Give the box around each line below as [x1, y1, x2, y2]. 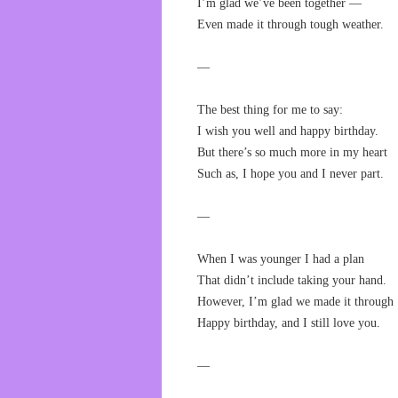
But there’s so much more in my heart [197, 146, 387, 159]
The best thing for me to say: [197, 103, 343, 116]
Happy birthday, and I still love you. [197, 316, 380, 330]
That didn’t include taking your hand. [197, 274, 386, 287]
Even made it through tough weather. [197, 18, 384, 31]
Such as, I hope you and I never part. [197, 167, 384, 180]
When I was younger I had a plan [197, 252, 364, 266]
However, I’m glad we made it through [197, 295, 394, 308]
